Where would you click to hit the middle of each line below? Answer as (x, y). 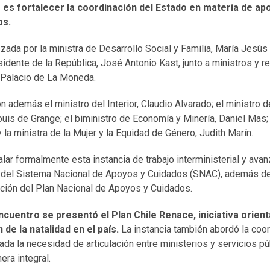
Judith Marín (225, 133)
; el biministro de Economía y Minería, (140, 118)
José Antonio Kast (140, 63)
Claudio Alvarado (176, 104)
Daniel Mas (243, 118)
